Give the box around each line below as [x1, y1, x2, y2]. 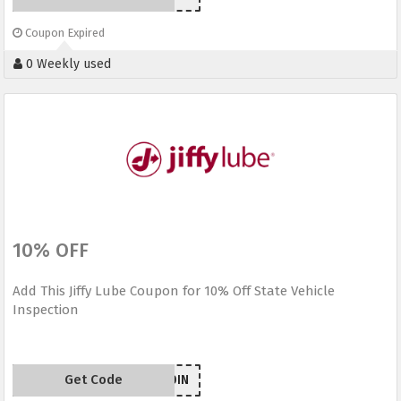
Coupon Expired [22, 26, 105, 40]
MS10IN [147, 372, 189, 388]
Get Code [64, 371, 123, 388]
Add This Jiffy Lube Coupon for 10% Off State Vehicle [13, 283, 335, 300]
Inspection [13, 302, 79, 319]
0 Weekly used [22, 56, 111, 73]
